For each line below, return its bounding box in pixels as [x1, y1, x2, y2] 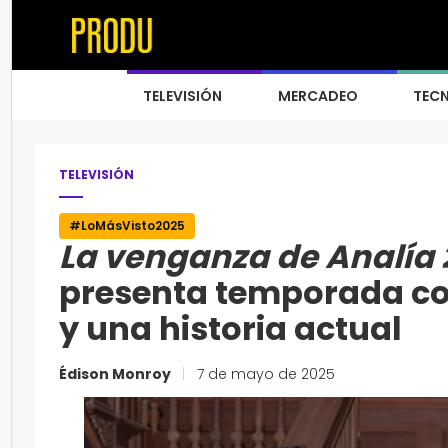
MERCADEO [278, 86, 358, 106]
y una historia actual [59, 306, 402, 351]
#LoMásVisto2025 [69, 217, 185, 234]
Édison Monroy [59, 364, 174, 384]
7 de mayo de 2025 [193, 364, 335, 384]
